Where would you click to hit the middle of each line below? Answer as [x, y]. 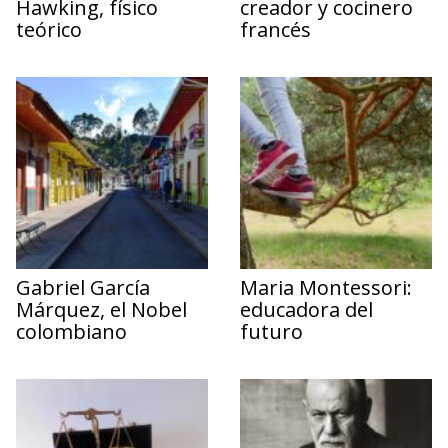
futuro [271, 331]
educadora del [306, 309]
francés [275, 29]
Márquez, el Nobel [101, 309]
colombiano [71, 331]
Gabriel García [83, 287]
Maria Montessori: [326, 287]
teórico [49, 29]
